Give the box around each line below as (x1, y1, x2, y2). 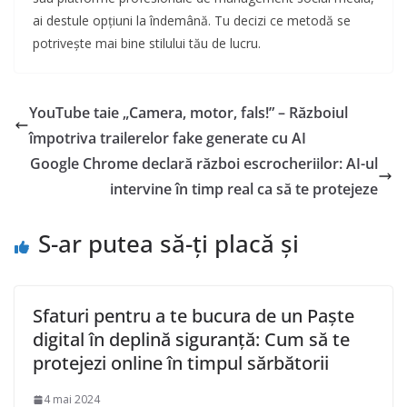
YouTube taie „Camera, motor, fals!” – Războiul (29, 103, 348, 124)
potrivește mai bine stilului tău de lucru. (33, 35, 261, 53)
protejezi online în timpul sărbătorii (33, 351, 329, 376)
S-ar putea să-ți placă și (38, 227, 299, 261)
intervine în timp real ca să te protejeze (110, 179, 378, 200)
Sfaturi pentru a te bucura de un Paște (33, 303, 354, 329)
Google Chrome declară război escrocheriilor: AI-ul (30, 154, 378, 174)
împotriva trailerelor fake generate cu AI (29, 128, 306, 149)
